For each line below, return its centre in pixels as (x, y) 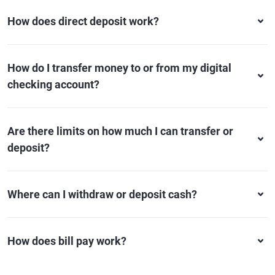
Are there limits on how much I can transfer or (120, 131)
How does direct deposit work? (83, 21)
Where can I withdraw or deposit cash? (102, 194)
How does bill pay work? (67, 241)
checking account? (53, 84)
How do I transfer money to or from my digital (119, 68)
